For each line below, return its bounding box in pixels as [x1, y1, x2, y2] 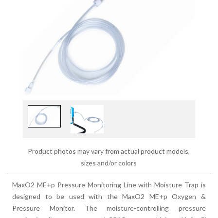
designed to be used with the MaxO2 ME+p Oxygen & [12, 192, 206, 200]
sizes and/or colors [81, 158, 137, 167]
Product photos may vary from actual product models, [28, 146, 190, 155]
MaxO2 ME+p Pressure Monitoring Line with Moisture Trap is [12, 180, 206, 189]
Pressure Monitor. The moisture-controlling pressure [12, 203, 206, 212]
